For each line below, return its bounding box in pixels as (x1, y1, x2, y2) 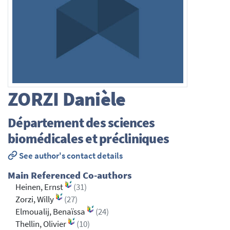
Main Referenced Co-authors (8, 169, 132, 182)
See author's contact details (17, 150, 123, 162)
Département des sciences (8, 113, 155, 131)
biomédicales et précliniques (8, 129, 169, 147)
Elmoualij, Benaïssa (15, 206, 87, 218)
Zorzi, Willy (15, 194, 55, 205)
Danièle (59, 87, 126, 111)
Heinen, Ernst (15, 182, 65, 193)
